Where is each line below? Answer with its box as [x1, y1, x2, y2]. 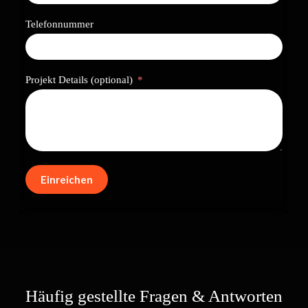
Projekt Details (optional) [25, 74, 133, 86]
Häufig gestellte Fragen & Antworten [25, 287, 283, 306]
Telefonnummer [25, 19, 93, 30]
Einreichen [40, 173, 93, 186]
